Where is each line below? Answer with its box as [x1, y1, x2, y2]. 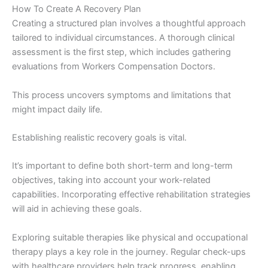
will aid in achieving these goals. [12, 203, 142, 215]
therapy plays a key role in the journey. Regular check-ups [12, 246, 246, 257]
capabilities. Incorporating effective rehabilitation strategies [12, 189, 251, 200]
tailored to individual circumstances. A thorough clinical [12, 32, 234, 44]
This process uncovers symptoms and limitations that [12, 89, 231, 100]
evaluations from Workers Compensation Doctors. [12, 61, 215, 72]
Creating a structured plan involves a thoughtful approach [12, 18, 246, 29]
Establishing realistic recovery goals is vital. [12, 132, 187, 144]
